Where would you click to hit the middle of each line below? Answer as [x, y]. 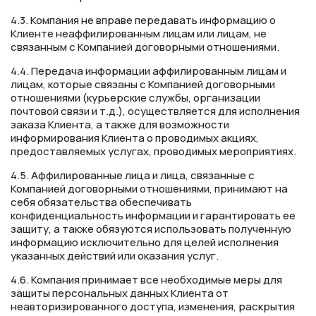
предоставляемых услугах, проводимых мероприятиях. [153, 152]
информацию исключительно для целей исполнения [145, 243]
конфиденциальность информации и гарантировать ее [153, 216]
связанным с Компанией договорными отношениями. [145, 47]
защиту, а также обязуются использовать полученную [151, 229]
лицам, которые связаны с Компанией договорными [143, 85]
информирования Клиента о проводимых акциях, [135, 138]
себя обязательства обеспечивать [101, 202]
